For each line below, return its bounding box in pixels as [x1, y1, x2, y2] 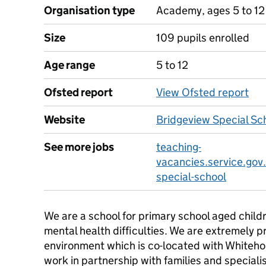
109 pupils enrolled [156, 31, 249, 45]
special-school [156, 170, 226, 183]
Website [44, 113, 85, 126]
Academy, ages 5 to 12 [156, 4, 265, 17]
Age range [44, 58, 95, 72]
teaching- [156, 140, 201, 154]
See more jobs [44, 140, 114, 154]
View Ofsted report [156, 85, 249, 99]
